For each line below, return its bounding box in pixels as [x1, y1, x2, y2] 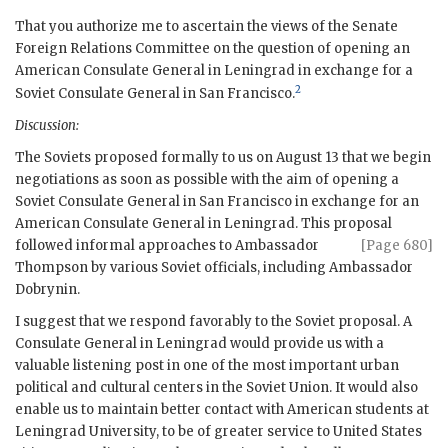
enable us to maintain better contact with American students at [15, 401, 429, 419]
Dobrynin [15, 281, 77, 299]
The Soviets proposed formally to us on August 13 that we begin [15, 149, 431, 167]
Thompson [15, 259, 88, 277]
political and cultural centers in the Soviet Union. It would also [15, 379, 418, 397]
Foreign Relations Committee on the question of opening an [15, 39, 410, 57]
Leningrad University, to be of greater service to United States [15, 423, 422, 441]
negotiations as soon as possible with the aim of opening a [15, 171, 399, 189]
